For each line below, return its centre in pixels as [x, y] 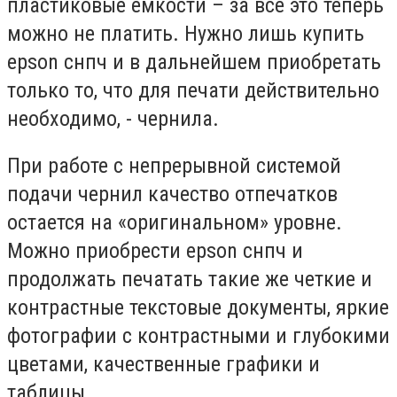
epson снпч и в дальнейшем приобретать [194, 62]
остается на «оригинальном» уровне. [175, 223]
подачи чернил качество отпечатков [172, 195]
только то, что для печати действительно [193, 90]
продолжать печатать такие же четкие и [190, 280]
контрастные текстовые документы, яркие [198, 308]
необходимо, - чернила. [113, 118]
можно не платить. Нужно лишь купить [186, 33]
